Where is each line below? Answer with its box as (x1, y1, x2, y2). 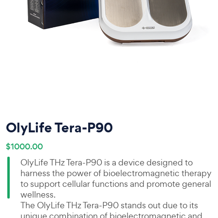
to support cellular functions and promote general (20, 178, 211, 189)
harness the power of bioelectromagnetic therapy (20, 167, 212, 179)
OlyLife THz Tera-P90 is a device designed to (20, 157, 193, 168)
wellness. (20, 189, 55, 200)
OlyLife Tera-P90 (6, 118, 113, 137)
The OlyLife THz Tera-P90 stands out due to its (20, 200, 198, 211)
